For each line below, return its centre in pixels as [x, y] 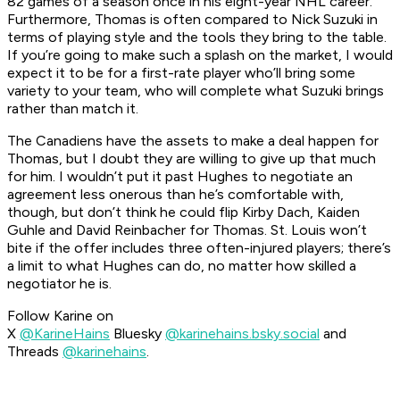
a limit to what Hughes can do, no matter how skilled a [182, 266]
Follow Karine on [60, 316]
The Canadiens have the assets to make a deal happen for [193, 141]
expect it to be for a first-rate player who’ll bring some [181, 73]
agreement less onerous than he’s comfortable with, [175, 195]
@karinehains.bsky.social [242, 334]
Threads [35, 352]
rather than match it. [73, 109]
